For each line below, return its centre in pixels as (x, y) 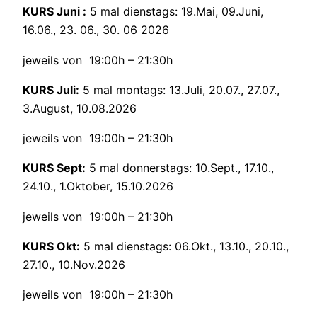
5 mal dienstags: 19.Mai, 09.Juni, (175, 12)
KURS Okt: (51, 247)
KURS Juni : (54, 12)
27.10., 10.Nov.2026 (74, 265)
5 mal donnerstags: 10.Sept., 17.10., (180, 168)
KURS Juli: (51, 90)
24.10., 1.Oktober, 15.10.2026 (98, 186)
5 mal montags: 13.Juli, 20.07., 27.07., (179, 90)
